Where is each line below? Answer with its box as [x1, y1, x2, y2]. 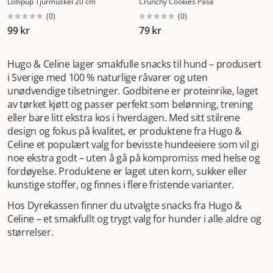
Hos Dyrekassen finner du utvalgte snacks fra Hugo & [7, 199, 242, 212]
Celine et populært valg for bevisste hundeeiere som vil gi [7, 138, 259, 151]
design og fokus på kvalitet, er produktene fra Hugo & [7, 124, 243, 138]
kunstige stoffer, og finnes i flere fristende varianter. [7, 178, 235, 191]
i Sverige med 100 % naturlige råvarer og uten [7, 71, 208, 84]
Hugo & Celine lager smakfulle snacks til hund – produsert [7, 57, 261, 71]
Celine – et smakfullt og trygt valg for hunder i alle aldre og [7, 212, 262, 225]
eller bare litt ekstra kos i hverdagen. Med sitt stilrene [7, 111, 240, 124]
